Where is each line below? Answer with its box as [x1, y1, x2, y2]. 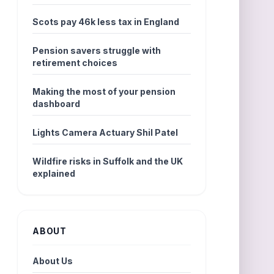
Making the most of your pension [32, 86, 176, 97]
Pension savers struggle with [32, 45, 161, 56]
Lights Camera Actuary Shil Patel [32, 127, 179, 138]
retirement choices [32, 57, 118, 68]
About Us [32, 256, 73, 266]
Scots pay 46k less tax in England [32, 17, 180, 27]
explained [32, 168, 76, 179]
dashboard [32, 98, 81, 109]
